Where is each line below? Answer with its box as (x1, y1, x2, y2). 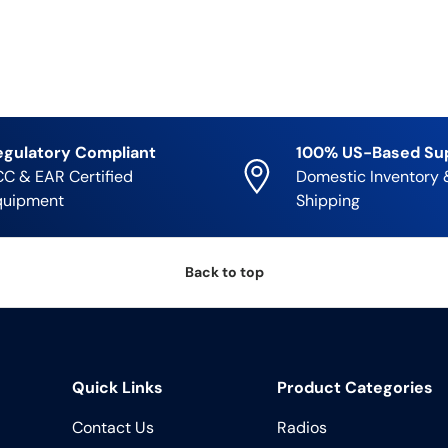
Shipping (296, 190, 360, 212)
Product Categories (277, 377, 433, 399)
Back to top (184, 263, 264, 282)
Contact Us (72, 417, 154, 439)
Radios (277, 417, 327, 439)
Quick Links (72, 377, 163, 399)
